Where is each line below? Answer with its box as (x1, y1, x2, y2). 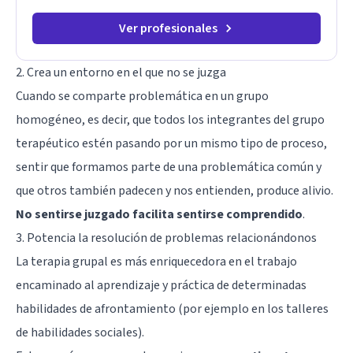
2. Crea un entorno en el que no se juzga (16, 63, 226, 81)
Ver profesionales (118, 19, 217, 37)
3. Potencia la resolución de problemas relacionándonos (16, 229, 317, 247)
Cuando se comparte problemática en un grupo (16, 87, 269, 105)
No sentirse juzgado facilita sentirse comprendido (16, 205, 303, 223)
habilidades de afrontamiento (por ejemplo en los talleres (16, 299, 329, 318)
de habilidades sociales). (16, 323, 144, 341)
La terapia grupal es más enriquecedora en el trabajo (16, 252, 297, 270)
